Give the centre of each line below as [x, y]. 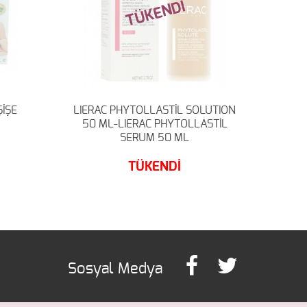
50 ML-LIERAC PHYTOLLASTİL [155, 124]
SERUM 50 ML [155, 137]
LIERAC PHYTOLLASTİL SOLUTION [155, 110]
